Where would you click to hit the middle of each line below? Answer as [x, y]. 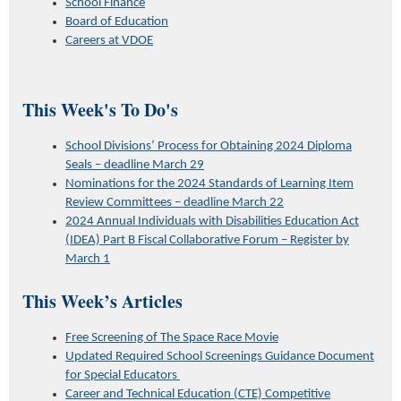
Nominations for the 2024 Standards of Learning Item [209, 183]
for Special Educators [123, 375]
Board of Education [117, 21]
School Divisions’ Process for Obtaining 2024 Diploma [209, 146]
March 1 [88, 259]
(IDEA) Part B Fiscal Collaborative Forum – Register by [207, 240]
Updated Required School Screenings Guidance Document [220, 356]
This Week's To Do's [100, 109]
